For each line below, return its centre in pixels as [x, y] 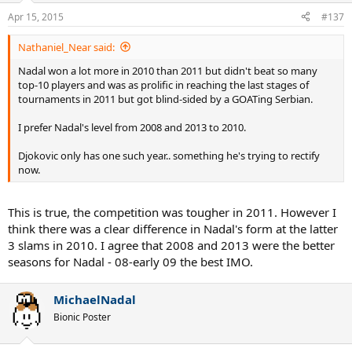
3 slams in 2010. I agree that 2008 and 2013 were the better [171, 246]
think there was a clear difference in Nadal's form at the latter [173, 229]
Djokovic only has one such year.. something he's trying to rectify [169, 155]
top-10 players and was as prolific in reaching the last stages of [163, 84]
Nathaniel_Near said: [66, 47]
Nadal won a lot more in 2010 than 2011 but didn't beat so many [168, 70]
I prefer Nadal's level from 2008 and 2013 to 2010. [132, 127]
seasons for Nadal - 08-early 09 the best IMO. [130, 262]
